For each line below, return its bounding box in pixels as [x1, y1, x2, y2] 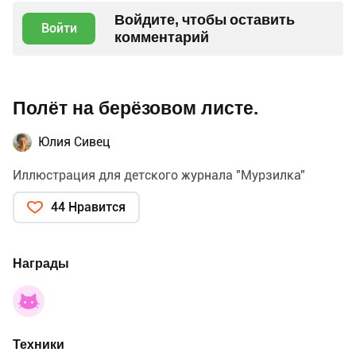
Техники [13, 336, 64, 352]
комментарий [114, 28, 209, 45]
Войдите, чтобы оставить [114, 10, 295, 28]
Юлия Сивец [38, 133, 110, 149]
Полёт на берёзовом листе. [13, 97, 258, 119]
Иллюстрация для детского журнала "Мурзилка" [13, 167, 305, 183]
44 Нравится [51, 199, 126, 215]
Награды [13, 255, 69, 271]
